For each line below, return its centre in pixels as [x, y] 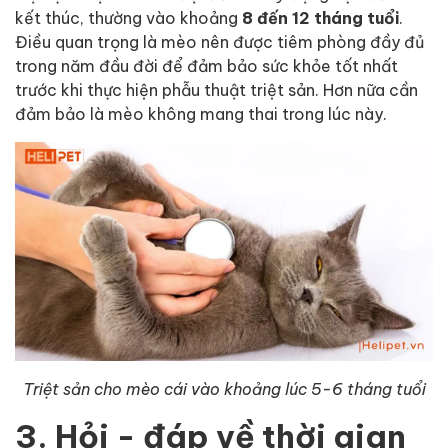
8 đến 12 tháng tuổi [318, 17]
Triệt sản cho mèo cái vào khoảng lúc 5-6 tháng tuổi [224, 389]
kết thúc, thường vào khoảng [126, 17]
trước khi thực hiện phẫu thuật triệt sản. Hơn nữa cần [216, 89]
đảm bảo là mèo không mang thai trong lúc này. [201, 113]
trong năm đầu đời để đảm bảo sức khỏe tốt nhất [206, 65]
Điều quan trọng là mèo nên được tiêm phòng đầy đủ [219, 41]
